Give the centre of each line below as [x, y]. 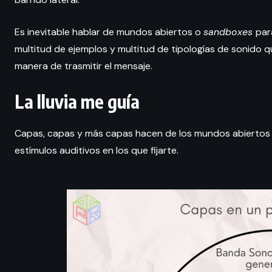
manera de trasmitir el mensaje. [83, 66]
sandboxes [229, 32]
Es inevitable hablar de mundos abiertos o [109, 32]
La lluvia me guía [77, 101]
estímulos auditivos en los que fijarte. [97, 150]
